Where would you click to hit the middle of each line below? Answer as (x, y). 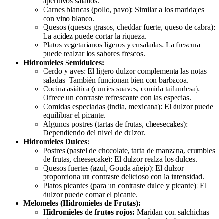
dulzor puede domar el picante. (90, 195)
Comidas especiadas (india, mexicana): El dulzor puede (128, 107)
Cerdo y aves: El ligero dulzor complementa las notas (125, 71)
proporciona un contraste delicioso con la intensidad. (124, 177)
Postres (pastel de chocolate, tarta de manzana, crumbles (129, 151)
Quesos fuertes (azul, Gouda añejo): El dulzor (113, 168)
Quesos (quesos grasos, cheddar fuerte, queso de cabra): (129, 27)
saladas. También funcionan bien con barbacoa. (116, 80)
